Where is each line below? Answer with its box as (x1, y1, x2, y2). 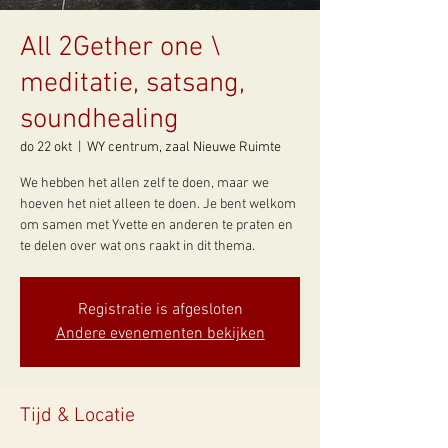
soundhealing (20, 103, 179, 137)
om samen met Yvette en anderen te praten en (20, 217, 293, 234)
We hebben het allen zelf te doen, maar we (20, 175, 269, 192)
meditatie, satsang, (20, 67, 245, 101)
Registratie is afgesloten (77, 300, 243, 320)
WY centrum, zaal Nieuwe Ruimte (87, 139, 281, 156)
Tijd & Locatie (20, 404, 135, 428)
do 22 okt (20, 139, 72, 156)
